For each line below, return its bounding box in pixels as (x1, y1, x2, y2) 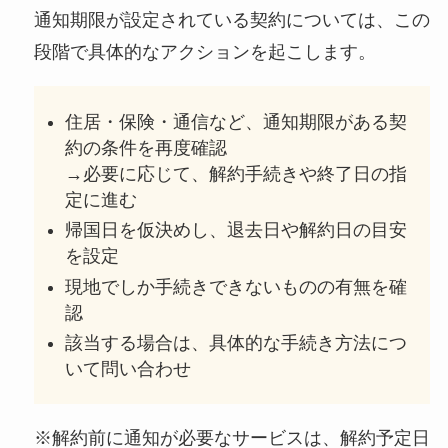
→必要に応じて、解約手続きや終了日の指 (65, 163, 408, 184)
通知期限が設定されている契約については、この (33, 10, 430, 31)
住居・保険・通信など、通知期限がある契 (65, 111, 408, 132)
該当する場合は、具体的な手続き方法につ (65, 333, 408, 354)
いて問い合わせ (65, 359, 192, 380)
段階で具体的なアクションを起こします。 (33, 42, 376, 63)
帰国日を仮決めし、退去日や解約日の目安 (65, 220, 408, 241)
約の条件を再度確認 (65, 137, 228, 158)
